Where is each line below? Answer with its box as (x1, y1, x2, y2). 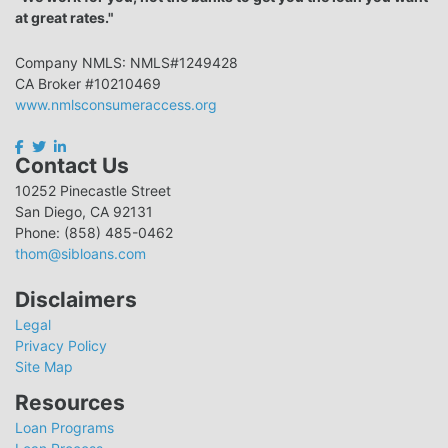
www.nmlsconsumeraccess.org (15, 96, 217, 113)
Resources (15, 390, 125, 415)
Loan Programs (15, 419, 114, 436)
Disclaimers (15, 287, 137, 312)
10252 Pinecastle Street (15, 181, 171, 199)
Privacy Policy (15, 337, 107, 354)
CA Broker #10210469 (15, 75, 161, 92)
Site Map (15, 358, 73, 375)
